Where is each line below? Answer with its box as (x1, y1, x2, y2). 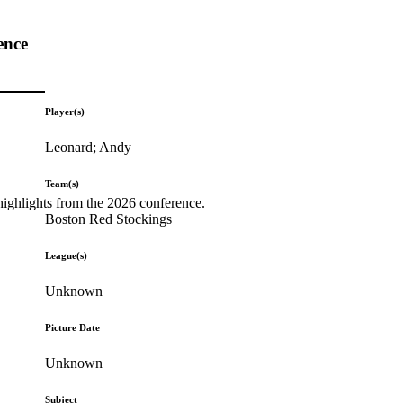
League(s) (45, 249, 88, 261)
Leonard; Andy (45, 139, 132, 155)
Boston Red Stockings (45, 210, 173, 227)
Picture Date (45, 321, 101, 333)
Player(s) (45, 105, 85, 117)
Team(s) (45, 177, 80, 189)
